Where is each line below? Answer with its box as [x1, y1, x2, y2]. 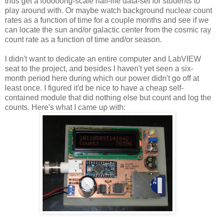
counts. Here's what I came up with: [5, 103, 125, 111]
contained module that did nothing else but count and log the [5, 93, 211, 102]
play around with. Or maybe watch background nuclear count [5, 6, 212, 15]
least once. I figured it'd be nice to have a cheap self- [5, 83, 184, 92]
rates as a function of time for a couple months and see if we [5, 15, 209, 24]
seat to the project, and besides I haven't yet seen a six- [5, 64, 193, 73]
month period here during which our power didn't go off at [5, 74, 199, 82]
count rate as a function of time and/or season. [5, 35, 162, 44]
